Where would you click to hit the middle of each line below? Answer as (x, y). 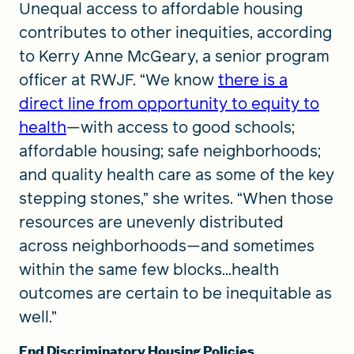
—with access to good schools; (181, 127)
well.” (38, 317)
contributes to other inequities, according (175, 32)
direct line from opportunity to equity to (169, 104)
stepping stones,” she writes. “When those (176, 198)
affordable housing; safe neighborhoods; (170, 151)
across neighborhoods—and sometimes (167, 246)
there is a (253, 80)
